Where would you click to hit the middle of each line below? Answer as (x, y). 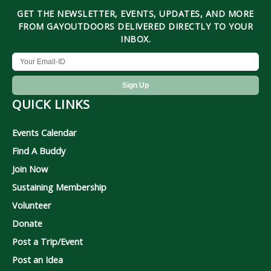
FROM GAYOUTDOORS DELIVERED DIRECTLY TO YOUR (135, 26)
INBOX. (135, 39)
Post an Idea (38, 259)
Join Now (30, 168)
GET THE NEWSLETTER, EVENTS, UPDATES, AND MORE (135, 13)
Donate (27, 223)
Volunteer (32, 205)
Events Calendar (44, 132)
